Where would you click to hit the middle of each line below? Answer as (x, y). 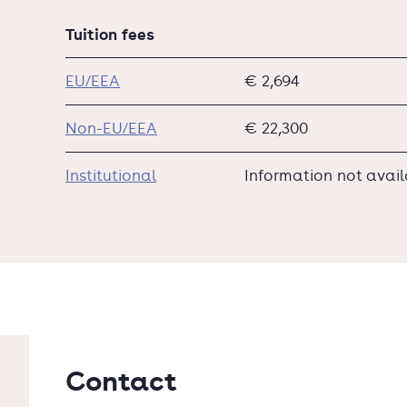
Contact (121, 380)
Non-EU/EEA (111, 128)
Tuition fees (110, 34)
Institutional (111, 175)
